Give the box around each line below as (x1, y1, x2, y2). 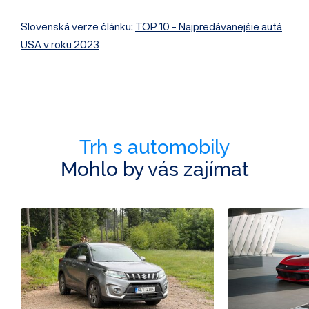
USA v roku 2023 (21, 37, 99, 50)
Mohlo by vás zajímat (60, 157, 249, 181)
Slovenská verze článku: (21, 19, 135, 32)
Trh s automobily (79, 135, 230, 159)
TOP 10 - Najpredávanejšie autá (135, 19, 282, 32)
